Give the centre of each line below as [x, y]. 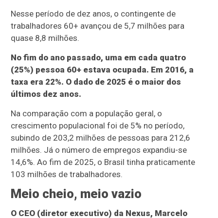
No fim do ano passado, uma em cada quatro [99, 58]
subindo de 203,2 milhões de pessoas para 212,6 [101, 138]
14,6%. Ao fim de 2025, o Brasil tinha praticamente [103, 162]
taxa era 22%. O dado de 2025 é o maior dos [96, 82]
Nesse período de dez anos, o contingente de [93, 14]
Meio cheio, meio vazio [76, 194]
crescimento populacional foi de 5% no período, [98, 126]
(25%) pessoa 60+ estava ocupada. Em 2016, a [102, 70]
